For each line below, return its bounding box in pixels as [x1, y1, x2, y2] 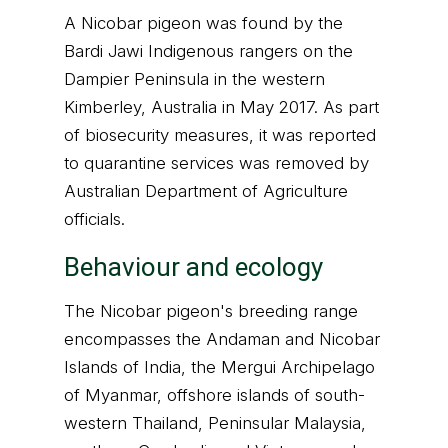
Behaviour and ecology [64, 252, 323, 282]
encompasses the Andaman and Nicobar [64, 329, 380, 349]
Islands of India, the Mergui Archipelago [64, 357, 375, 377]
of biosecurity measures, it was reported [64, 125, 376, 145]
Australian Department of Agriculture [64, 181, 348, 201]
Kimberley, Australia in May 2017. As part [64, 97, 379, 117]
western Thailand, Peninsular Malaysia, [64, 413, 366, 433]
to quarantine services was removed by [64, 153, 369, 173]
